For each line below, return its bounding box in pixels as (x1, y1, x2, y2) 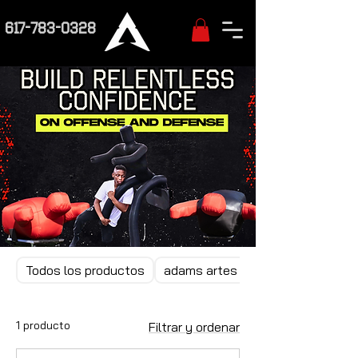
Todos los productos (26, 261, 145, 278)
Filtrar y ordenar (149, 318, 240, 335)
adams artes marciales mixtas (164, 261, 339, 278)
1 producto (16, 317, 70, 332)
